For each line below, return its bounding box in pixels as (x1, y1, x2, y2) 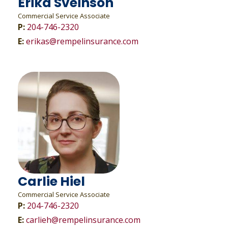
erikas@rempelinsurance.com (25, 36, 138, 47)
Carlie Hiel (17, 173, 85, 190)
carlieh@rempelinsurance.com (25, 214, 140, 225)
